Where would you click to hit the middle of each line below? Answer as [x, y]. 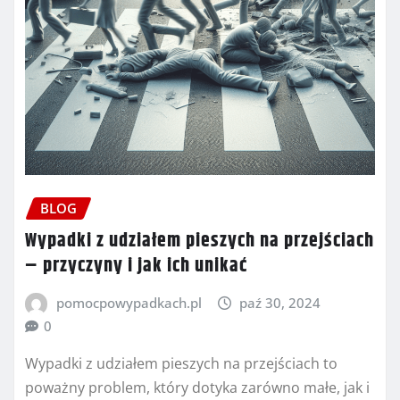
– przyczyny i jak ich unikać [136, 266]
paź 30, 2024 [280, 302]
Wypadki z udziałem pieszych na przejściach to [181, 364]
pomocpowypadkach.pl [129, 302]
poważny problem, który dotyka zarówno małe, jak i [197, 388]
